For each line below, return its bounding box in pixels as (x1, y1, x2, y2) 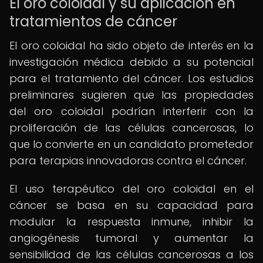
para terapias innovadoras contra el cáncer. (9, 153, 247, 168)
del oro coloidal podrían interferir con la (9, 104, 254, 119)
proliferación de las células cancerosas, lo (9, 120, 254, 135)
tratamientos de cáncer (9, 12, 177, 31)
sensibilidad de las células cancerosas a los (9, 247, 254, 262)
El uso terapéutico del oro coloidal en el (9, 181, 254, 196)
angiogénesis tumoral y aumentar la (9, 231, 254, 245)
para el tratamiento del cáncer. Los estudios (9, 71, 254, 86)
